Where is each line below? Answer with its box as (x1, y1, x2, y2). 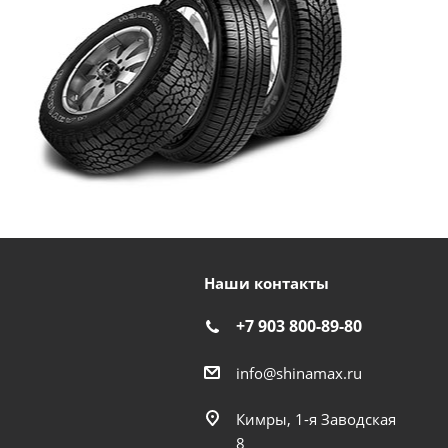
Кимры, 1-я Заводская (235, 408, 396, 429)
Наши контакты (203, 273, 329, 293)
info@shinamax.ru (235, 362, 362, 383)
